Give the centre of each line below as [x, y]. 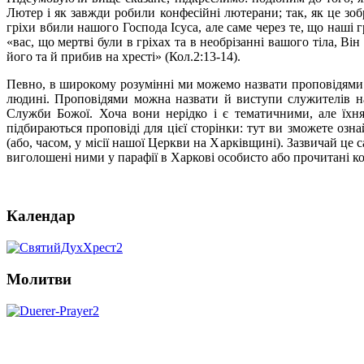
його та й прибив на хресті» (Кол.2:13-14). [123, 56]
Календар [41, 216]
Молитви [39, 279]
